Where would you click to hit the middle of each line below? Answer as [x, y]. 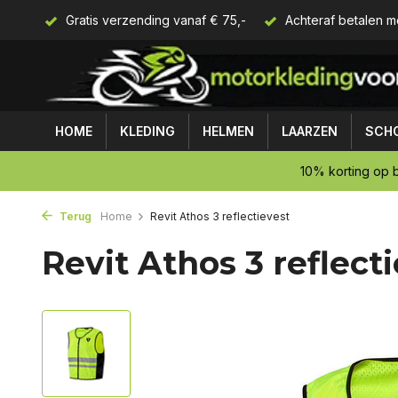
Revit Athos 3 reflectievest [220, 216]
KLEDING [147, 131]
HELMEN [228, 131]
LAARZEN [310, 131]
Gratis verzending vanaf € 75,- [154, 20]
